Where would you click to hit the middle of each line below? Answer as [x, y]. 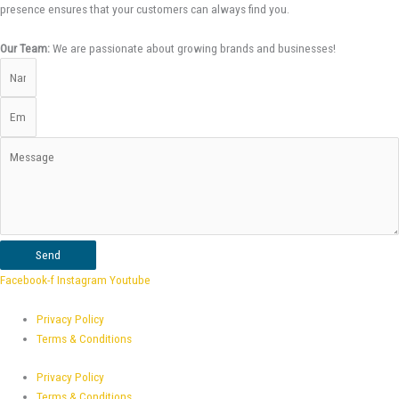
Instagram [82, 280]
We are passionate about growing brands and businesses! [193, 48]
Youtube [130, 280]
